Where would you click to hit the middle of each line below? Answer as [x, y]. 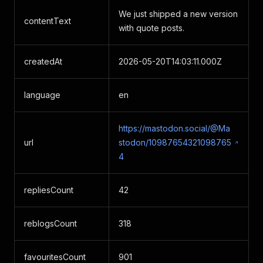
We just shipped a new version [178, 14]
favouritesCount [55, 257]
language [42, 95]
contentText [48, 21]
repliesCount [49, 190]
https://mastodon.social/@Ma [174, 128]
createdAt [43, 61]
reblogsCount [50, 223]
